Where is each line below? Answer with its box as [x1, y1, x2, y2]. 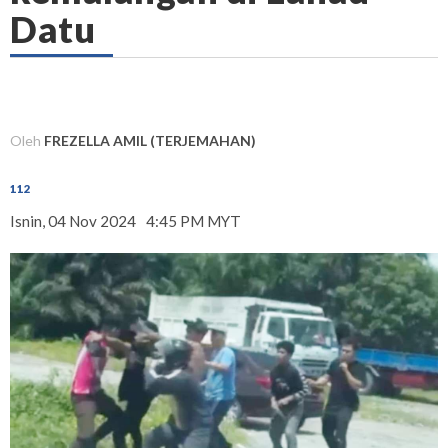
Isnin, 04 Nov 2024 [10, 212, 136, 230]
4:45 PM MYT [146, 212, 241, 230]
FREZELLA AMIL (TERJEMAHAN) [44, 132, 256, 149]
